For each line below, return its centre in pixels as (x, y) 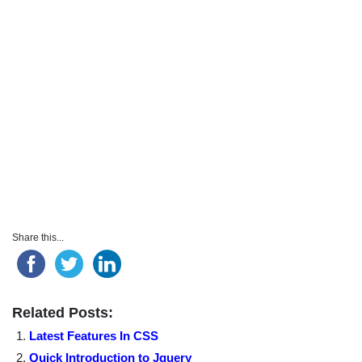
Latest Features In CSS (94, 336)
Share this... (38, 238)
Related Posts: (63, 313)
